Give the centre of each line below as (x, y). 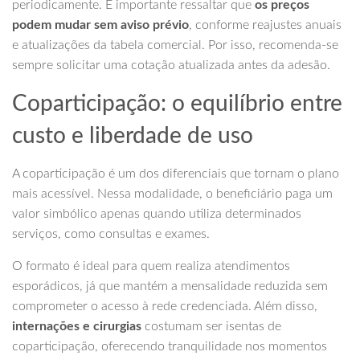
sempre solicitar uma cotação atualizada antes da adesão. (171, 65)
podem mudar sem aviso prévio (100, 25)
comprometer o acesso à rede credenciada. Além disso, (165, 307)
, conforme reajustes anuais (265, 25)
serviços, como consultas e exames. (111, 234)
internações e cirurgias (77, 327)
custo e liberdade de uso (133, 136)
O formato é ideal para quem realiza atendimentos (151, 266)
